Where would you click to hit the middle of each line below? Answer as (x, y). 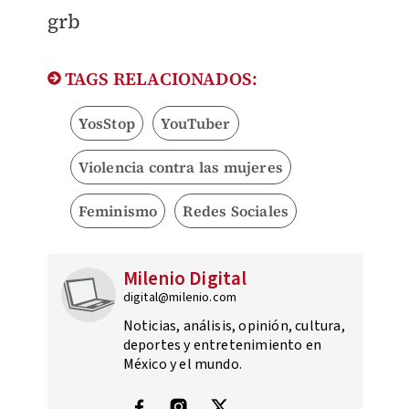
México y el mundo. (183, 365)
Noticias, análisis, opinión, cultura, (234, 326)
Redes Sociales (236, 211)
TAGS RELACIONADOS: (159, 79)
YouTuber (195, 124)
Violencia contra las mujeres (181, 168)
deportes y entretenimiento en (222, 346)
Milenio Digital (185, 279)
